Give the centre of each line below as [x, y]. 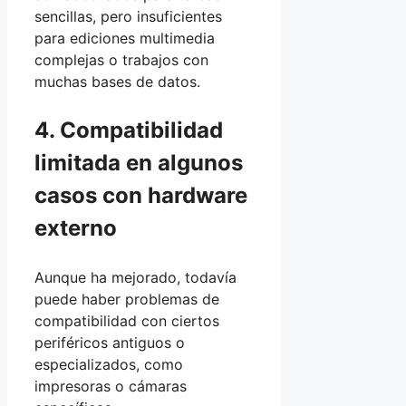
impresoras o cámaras [111, 387]
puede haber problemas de [127, 300]
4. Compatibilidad [129, 130]
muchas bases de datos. [117, 82]
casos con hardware [141, 196]
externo [76, 228]
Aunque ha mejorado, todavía [135, 278]
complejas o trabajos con [121, 60]
